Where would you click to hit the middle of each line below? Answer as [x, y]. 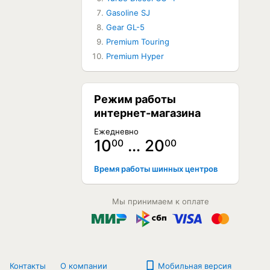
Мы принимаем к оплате [160, 201]
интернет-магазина [147, 113]
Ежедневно [116, 131]
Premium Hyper [135, 56]
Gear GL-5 [125, 27]
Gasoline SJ [128, 13]
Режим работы [135, 99]
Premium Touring [138, 42]
